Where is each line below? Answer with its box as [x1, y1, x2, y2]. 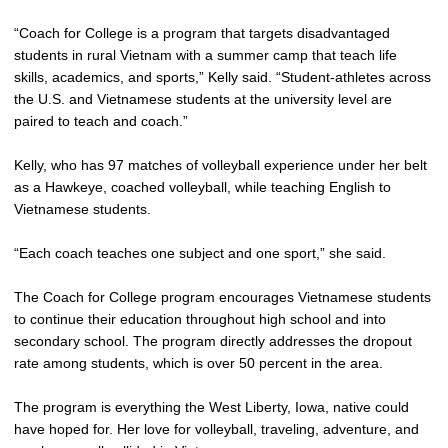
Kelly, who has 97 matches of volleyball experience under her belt [14, 157, 427, 173]
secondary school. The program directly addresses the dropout [14, 333, 412, 349]
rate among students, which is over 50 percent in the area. [14, 355, 383, 371]
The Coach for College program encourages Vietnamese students [14, 289, 431, 305]
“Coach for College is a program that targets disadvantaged [14, 25, 390, 41]
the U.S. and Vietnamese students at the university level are [14, 91, 392, 107]
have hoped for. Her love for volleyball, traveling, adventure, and [14, 421, 419, 437]
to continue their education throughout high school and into [14, 311, 386, 327]
